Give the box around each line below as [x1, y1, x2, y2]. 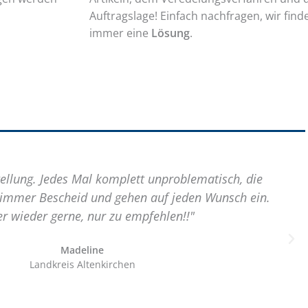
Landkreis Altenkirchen [30, 258, 136, 272]
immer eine [89, 25, 152, 41]
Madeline [60, 243, 104, 257]
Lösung [151, 25, 190, 41]
